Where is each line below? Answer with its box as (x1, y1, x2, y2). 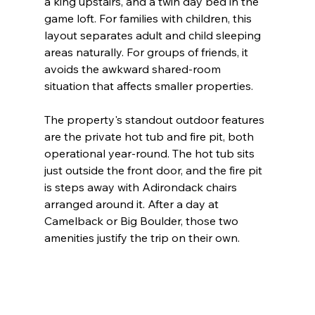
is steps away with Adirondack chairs (44, 179, 240, 194)
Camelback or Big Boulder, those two (44, 213, 241, 228)
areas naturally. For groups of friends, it (44, 44, 251, 59)
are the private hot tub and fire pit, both (44, 129, 257, 143)
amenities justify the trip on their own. (44, 230, 240, 245)
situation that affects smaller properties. (44, 78, 253, 93)
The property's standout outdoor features (44, 112, 267, 127)
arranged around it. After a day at (44, 196, 221, 211)
